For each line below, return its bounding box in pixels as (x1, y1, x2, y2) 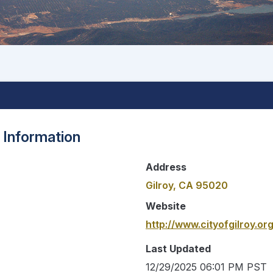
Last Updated (146, 242, 211, 255)
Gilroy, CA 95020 (146, 179, 228, 191)
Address (146, 160, 186, 173)
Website (146, 199, 186, 212)
